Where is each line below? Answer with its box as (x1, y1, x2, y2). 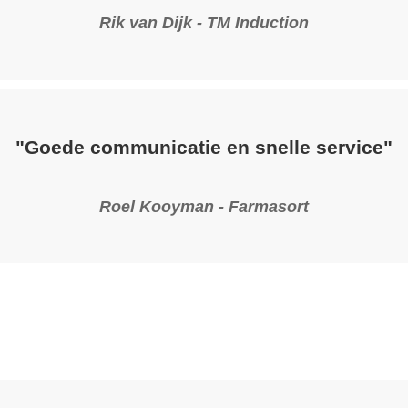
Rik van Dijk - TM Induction (99, 14, 309, 33)
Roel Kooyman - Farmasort (99, 197, 309, 216)
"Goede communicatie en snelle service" (15, 137, 393, 158)
